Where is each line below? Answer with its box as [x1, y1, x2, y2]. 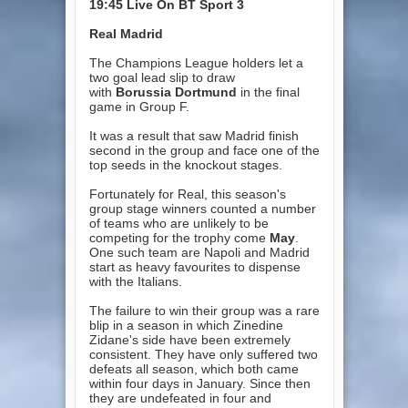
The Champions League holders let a [88, 55, 303, 70]
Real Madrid [88, 25, 163, 41]
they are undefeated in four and [88, 390, 271, 405]
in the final [236, 84, 300, 99]
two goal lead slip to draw [88, 69, 235, 85]
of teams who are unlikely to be [88, 215, 269, 230]
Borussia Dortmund [115, 84, 237, 99]
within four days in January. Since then [88, 375, 311, 391]
